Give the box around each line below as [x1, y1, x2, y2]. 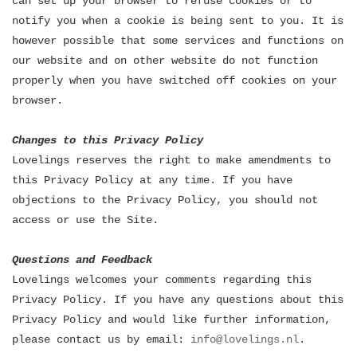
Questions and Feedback [12, 253, 152, 266]
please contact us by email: [12, 333, 190, 346]
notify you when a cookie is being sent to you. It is [12, 14, 343, 27]
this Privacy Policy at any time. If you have [12, 174, 292, 186]
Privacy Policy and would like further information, [12, 313, 331, 326]
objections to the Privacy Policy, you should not [12, 194, 318, 206]
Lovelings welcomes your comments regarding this [12, 273, 312, 286]
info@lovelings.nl [190, 333, 299, 346]
